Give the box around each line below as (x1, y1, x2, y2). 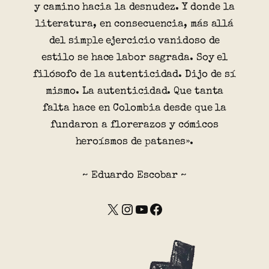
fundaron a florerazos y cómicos (50, 119, 219, 130)
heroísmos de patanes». (75, 136, 194, 147)
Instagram (119, 200, 131, 217)
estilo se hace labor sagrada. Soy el (41, 52, 228, 63)
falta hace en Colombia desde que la (42, 103, 227, 113)
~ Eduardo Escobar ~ (82, 170, 187, 181)
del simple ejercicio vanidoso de (49, 35, 220, 46)
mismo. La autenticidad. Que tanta (45, 86, 224, 97)
